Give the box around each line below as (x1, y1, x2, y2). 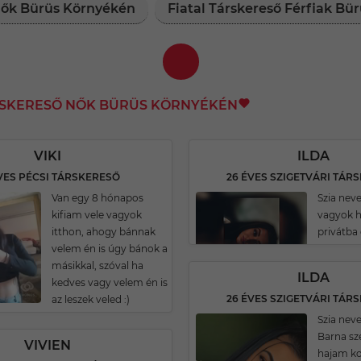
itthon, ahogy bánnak (52, 226, 156, 238)
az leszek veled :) (52, 293, 130, 305)
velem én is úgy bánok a (52, 243, 168, 255)
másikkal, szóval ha (52, 259, 143, 272)
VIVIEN (24, 338, 71, 353)
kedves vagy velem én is (52, 276, 168, 288)
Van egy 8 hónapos (52, 192, 143, 204)
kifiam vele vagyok (52, 209, 142, 221)
